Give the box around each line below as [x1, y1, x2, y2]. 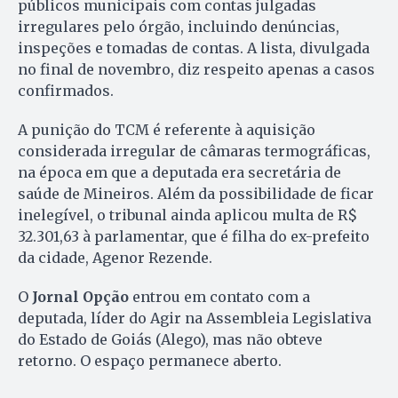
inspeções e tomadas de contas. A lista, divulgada [18, 38, 370, 57]
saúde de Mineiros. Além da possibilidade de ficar [18, 184, 374, 203]
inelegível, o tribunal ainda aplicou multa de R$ [18, 205, 357, 224]
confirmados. [18, 81, 114, 99]
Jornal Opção [32, 287, 129, 306]
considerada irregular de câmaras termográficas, [18, 141, 370, 160]
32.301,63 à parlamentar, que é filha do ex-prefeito [18, 227, 370, 245]
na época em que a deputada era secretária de [18, 163, 341, 181]
